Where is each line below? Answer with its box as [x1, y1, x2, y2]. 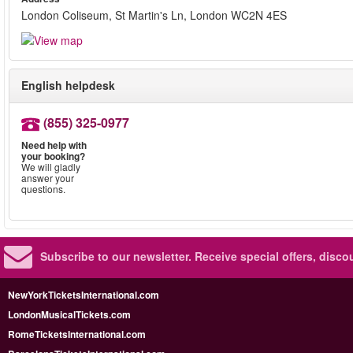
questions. [21, 182, 65, 196]
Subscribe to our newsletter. [40, 248, 191, 265]
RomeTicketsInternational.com [8, 327, 146, 342]
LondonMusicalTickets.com [8, 307, 131, 322]
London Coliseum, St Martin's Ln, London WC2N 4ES [21, 7, 287, 23]
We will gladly [21, 160, 80, 174]
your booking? [21, 149, 85, 164]
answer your [21, 171, 74, 185]
